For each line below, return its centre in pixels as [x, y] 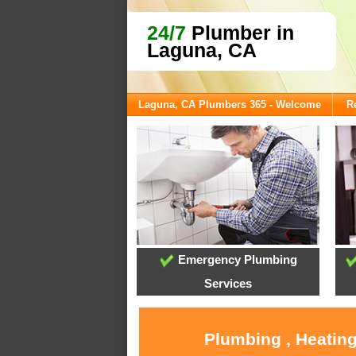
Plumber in [240, 33]
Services [228, 284]
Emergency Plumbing [236, 260]
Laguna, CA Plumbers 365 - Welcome [230, 104]
